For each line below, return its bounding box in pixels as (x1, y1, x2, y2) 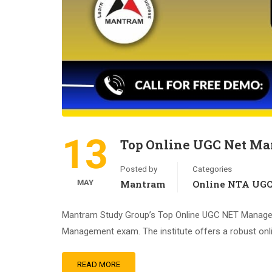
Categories (192, 165, 232, 174)
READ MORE (77, 260, 120, 269)
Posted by (120, 165, 157, 174)
